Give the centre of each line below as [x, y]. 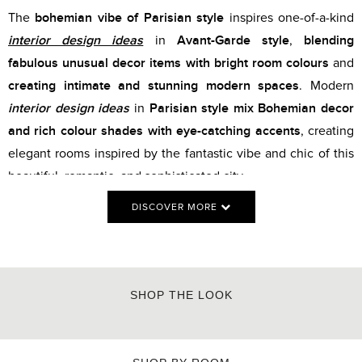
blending [329, 41]
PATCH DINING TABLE [267, 354]
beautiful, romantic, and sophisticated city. [127, 177]
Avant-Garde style [233, 41]
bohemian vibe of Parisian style [130, 18]
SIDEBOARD [95, 354]
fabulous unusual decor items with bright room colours [168, 63]
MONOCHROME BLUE [95, 338]
